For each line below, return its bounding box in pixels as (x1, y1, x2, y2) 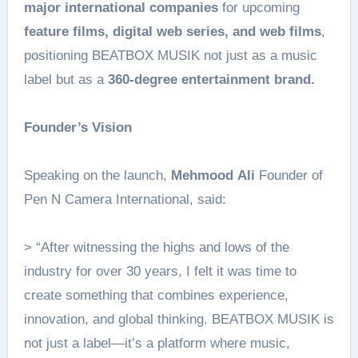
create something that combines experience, (23, 288, 288, 304)
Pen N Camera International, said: (23, 192, 226, 208)
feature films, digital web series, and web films (23, 24, 321, 40)
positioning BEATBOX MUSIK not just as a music (23, 48, 317, 64)
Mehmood (170, 168, 233, 184)
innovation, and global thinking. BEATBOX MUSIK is (23, 312, 334, 328)
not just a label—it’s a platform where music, (23, 336, 290, 352)
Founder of (254, 168, 323, 184)
